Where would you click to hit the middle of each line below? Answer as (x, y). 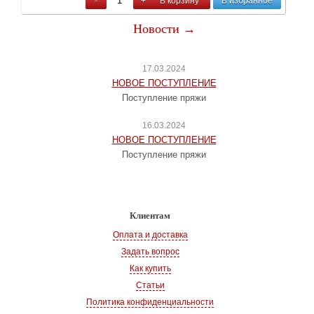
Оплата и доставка (150, 235)
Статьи (150, 285)
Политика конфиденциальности (150, 302)
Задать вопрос (150, 252)
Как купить (150, 268)
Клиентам (150, 216)
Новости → (164, 29)
